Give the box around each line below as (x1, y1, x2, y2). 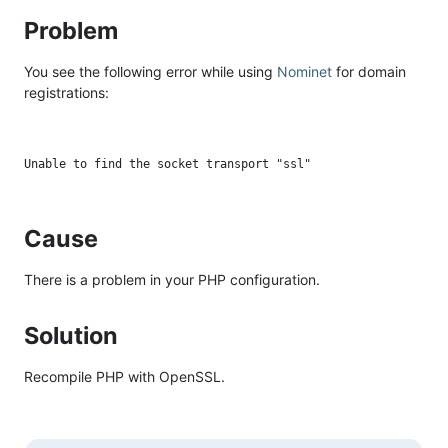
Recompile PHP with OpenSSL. (24, 368, 225, 386)
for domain (332, 63, 406, 81)
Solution (24, 321, 123, 351)
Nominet (277, 63, 332, 81)
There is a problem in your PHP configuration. (24, 271, 320, 289)
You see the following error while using (24, 63, 277, 81)
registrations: (24, 84, 109, 102)
